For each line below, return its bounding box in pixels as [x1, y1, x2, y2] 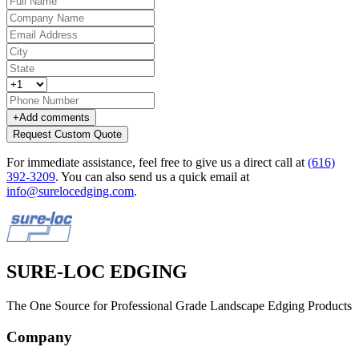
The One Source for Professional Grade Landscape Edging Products [6, 299, 352, 313]
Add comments [19, 111, 90, 124]
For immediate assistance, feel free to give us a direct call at [6, 155, 308, 170]
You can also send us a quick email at [61, 170, 249, 184]
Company [6, 328, 72, 345]
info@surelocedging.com [6, 184, 134, 199]
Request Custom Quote [13, 128, 122, 141]
